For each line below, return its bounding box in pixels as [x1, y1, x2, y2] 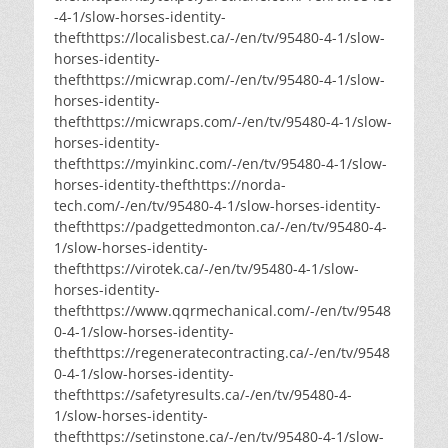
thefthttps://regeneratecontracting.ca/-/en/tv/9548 [54, 343, 390, 363]
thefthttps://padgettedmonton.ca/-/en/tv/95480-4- [54, 217, 387, 237]
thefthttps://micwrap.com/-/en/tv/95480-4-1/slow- [54, 70, 385, 90]
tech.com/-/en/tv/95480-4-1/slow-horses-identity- [54, 196, 381, 216]
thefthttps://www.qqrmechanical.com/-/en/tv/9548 [54, 301, 391, 321]
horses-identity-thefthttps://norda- [54, 175, 286, 195]
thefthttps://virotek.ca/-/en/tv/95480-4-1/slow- [54, 259, 359, 279]
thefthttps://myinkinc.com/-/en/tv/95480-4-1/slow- [54, 154, 387, 174]
